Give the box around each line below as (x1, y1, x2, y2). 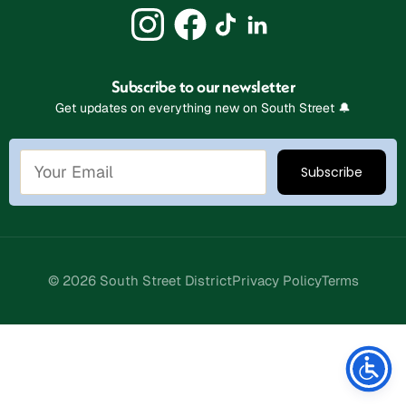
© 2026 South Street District (47, 271, 232, 289)
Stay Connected (135, 319, 271, 345)
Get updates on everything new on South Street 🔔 (55, 99, 351, 116)
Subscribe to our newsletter (111, 75, 295, 97)
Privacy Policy (231, 271, 322, 289)
